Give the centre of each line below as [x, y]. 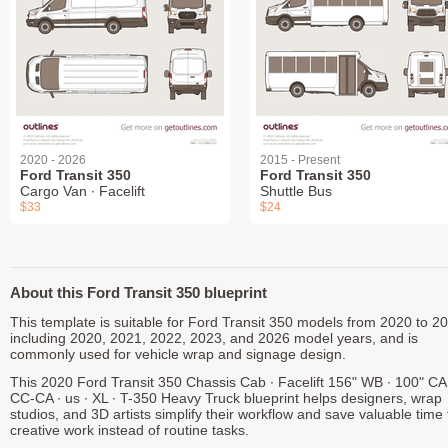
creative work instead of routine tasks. [129, 430]
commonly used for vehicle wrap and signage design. [178, 354]
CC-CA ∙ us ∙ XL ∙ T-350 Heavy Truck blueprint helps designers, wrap [226, 398]
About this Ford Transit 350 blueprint [138, 293]
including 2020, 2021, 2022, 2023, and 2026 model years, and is [214, 338]
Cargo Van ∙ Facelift [82, 191]
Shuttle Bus [296, 191]
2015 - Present [300, 160]
